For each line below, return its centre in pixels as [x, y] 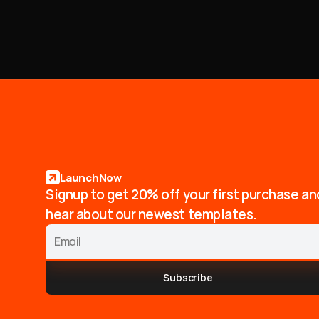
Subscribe [188, 277]
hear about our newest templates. [151, 214]
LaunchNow [91, 177]
